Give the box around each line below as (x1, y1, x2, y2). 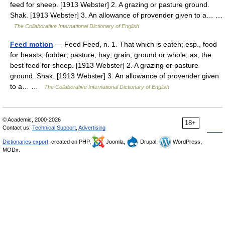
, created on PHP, (48, 139, 92, 145)
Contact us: (3, 125, 32, 131)
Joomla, (104, 139, 127, 145)
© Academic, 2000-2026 (3, 117, 61, 123)
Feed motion (10, 40, 53, 48)
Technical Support (32, 125, 76, 131)
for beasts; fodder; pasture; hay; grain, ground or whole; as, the (10, 51, 211, 59)
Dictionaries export (3, 139, 48, 145)
